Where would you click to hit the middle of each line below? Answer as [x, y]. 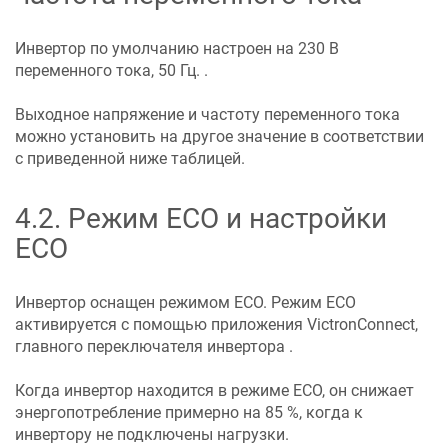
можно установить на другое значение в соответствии [219, 136]
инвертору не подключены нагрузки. [152, 434]
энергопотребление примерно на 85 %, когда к [189, 412]
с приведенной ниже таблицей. [130, 158]
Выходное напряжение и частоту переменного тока [207, 114]
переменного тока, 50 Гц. [107, 70]
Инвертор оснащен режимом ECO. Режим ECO [185, 302]
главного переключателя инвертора [150, 346]
